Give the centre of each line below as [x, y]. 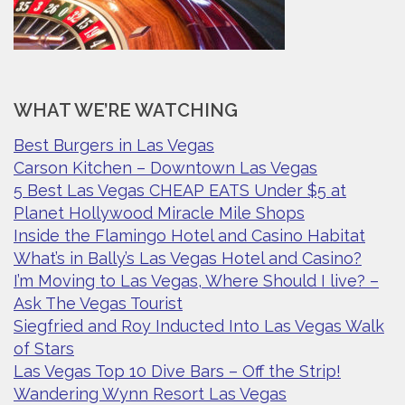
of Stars [44, 348]
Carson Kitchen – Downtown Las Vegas [165, 167]
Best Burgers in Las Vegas [114, 145]
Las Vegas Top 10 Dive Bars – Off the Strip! [177, 371]
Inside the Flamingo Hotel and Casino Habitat [189, 235]
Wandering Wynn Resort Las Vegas [150, 393]
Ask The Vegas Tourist [98, 303]
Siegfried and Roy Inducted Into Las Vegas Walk [199, 325]
